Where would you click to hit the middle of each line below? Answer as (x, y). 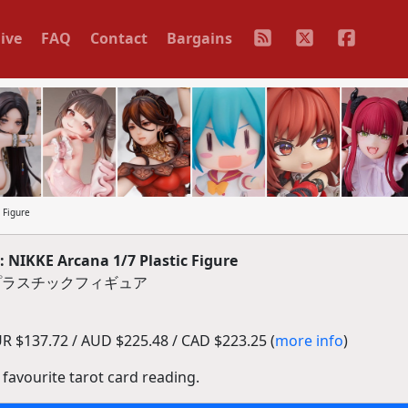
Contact (118, 38)
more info (309, 341)
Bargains (199, 38)
